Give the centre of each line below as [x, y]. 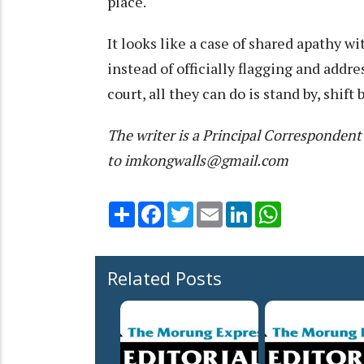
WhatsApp [310, 208]
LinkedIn [275, 208]
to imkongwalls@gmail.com [198, 160]
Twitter [214, 208]
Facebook [191, 208]
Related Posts [165, 278]
